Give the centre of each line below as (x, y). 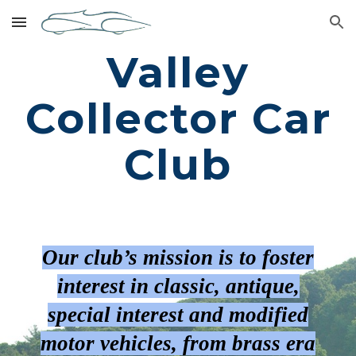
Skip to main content (69, 29)
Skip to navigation (294, 29)
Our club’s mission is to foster (178, 257)
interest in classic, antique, (178, 286)
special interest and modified (178, 315)
